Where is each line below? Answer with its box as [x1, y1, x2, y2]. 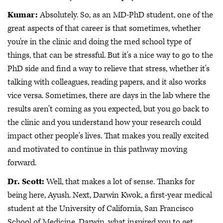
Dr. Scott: [7, 176, 44, 187]
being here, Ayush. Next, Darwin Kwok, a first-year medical [7, 189, 212, 201]
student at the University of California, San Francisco [7, 203, 194, 214]
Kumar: [7, 9, 38, 21]
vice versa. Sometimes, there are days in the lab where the [7, 90, 210, 102]
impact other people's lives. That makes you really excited [7, 130, 209, 142]
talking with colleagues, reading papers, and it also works [7, 77, 206, 88]
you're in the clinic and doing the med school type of [7, 36, 191, 48]
